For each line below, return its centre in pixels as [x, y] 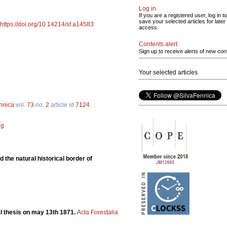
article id [62, 105]
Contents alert [158, 44]
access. [149, 27]
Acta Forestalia [98, 213]
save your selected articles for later [182, 21]
